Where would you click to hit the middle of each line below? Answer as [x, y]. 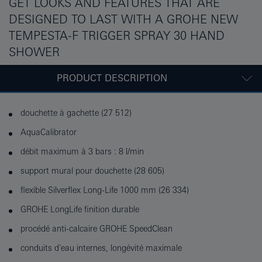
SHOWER [34, 51]
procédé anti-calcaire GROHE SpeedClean [96, 228]
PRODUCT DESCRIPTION [112, 78]
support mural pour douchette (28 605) [92, 170]
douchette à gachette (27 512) [76, 113]
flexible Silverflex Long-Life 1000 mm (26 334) [105, 190]
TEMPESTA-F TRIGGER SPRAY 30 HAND [117, 35]
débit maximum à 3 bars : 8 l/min [82, 151]
